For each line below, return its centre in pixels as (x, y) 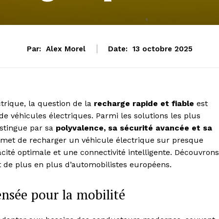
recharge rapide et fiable (144, 104)
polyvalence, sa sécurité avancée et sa (134, 128)
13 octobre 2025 (162, 49)
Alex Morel (66, 49)
